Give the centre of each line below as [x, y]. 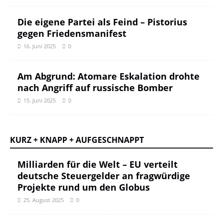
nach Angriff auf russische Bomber [95, 88]
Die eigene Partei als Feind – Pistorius [102, 22]
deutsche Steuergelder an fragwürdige [104, 176]
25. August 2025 [44, 200]
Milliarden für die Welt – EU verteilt [98, 164]
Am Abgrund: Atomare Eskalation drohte [109, 76]
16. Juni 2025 [40, 46]
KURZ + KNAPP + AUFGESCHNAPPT [77, 140]
